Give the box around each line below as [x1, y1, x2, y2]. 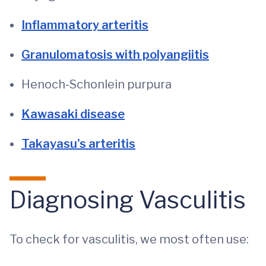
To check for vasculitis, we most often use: [9, 232, 249, 246]
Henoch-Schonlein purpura [21, 77, 172, 91]
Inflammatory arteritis [21, 18, 148, 32]
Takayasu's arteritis [21, 137, 135, 151]
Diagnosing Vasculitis [9, 185, 246, 214]
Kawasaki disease [21, 107, 125, 121]
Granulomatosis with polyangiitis [21, 47, 209, 62]
